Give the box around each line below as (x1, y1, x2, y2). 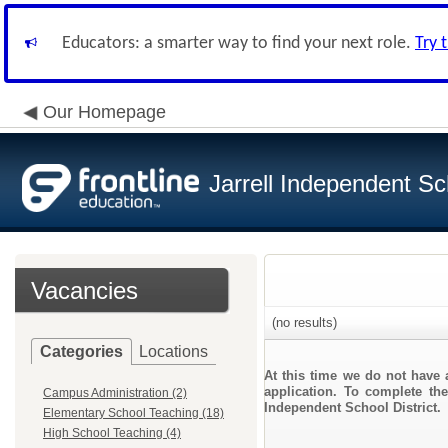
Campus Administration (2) (43, 386, 187, 400)
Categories (40, 343, 123, 360)
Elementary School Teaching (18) (43, 406, 224, 420)
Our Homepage (43, 102, 166, 122)
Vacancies (31, 277, 138, 304)
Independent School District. (264, 400, 441, 415)
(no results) (268, 315, 337, 330)
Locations (139, 343, 208, 360)
